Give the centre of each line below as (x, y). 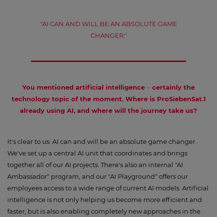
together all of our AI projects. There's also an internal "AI (95, 165)
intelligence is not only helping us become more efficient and (105, 200)
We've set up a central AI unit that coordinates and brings (97, 153)
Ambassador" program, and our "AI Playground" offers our (98, 176)
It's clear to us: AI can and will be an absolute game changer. (102, 141)
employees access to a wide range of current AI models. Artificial (108, 188)
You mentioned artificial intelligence (85, 87)
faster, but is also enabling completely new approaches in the (104, 211)
